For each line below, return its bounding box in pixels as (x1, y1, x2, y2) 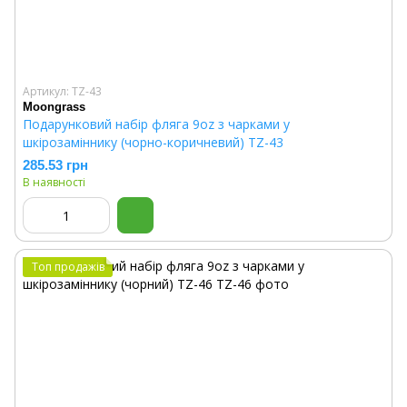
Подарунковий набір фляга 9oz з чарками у (23, 115, 290, 133)
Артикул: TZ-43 (23, 84, 102, 99)
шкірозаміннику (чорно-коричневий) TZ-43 (23, 134, 283, 151)
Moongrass (23, 100, 85, 114)
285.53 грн (23, 157, 88, 173)
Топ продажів (32, 259, 104, 274)
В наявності (23, 174, 85, 190)
